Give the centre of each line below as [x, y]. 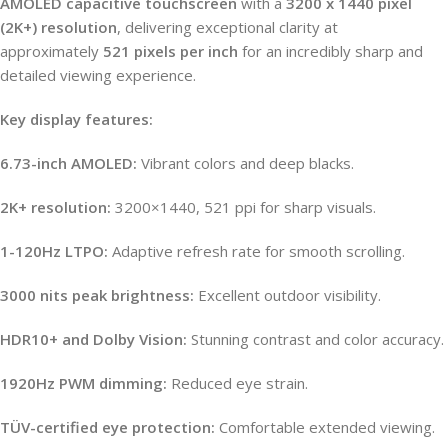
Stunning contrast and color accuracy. [315, 338]
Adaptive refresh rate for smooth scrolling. [256, 250]
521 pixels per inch [170, 50]
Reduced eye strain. [237, 382]
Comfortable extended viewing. [325, 426]
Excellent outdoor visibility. [287, 294]
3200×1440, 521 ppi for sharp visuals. [243, 206]
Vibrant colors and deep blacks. [245, 162]
